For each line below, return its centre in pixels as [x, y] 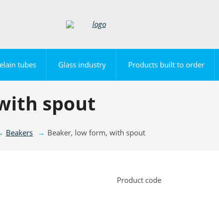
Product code [139, 180]
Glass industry [82, 64]
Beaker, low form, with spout [96, 133]
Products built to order [166, 64]
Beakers [19, 133]
